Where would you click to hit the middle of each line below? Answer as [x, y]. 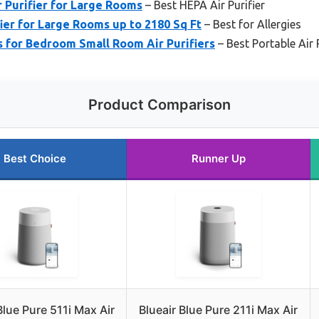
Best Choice [35, 159]
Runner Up [218, 159]
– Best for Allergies [251, 25]
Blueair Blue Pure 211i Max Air [218, 310]
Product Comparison [159, 105]
